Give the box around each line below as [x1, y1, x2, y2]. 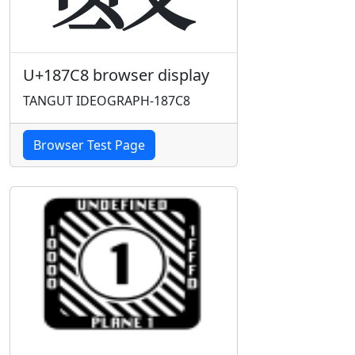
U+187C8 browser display [23, 64, 209, 86]
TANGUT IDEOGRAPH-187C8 [23, 92, 190, 109]
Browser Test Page [33, 136, 145, 154]
